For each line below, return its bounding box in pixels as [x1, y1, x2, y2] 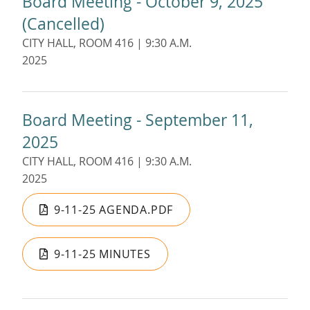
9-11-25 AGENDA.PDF [53, 201, 174, 217]
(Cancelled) [22, 12, 104, 35]
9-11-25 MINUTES [53, 246, 151, 262]
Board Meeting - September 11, [22, 108, 253, 131]
